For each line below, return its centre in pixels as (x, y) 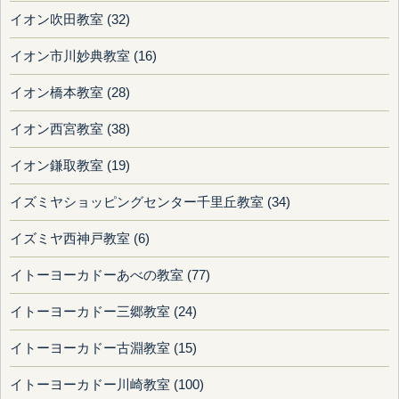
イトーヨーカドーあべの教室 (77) (110, 276)
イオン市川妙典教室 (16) (83, 57)
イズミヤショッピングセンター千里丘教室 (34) (150, 203)
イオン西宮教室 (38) (70, 130)
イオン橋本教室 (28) (70, 93)
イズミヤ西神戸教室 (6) (80, 239)
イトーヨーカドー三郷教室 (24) (103, 312)
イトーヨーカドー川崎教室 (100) (107, 385)
